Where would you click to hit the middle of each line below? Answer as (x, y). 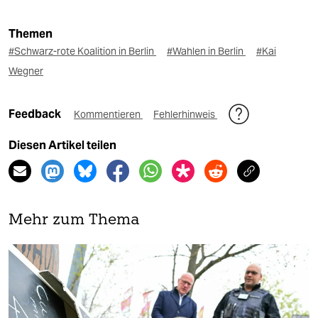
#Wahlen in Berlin (206, 51)
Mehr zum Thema (74, 221)
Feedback (36, 114)
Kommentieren (108, 115)
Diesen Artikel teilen (62, 146)
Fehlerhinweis (185, 115)
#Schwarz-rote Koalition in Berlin (82, 51)
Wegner (26, 71)
